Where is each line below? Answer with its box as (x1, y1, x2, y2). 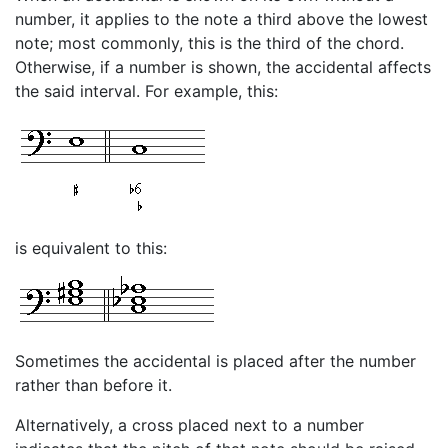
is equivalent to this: (15, 237, 167, 258)
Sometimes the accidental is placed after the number (15, 350, 416, 371)
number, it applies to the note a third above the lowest (15, 8, 428, 29)
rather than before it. (15, 374, 172, 395)
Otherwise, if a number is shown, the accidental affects (15, 56, 431, 77)
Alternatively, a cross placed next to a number (15, 414, 364, 435)
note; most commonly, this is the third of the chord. (15, 32, 404, 53)
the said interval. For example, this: (15, 80, 278, 101)
